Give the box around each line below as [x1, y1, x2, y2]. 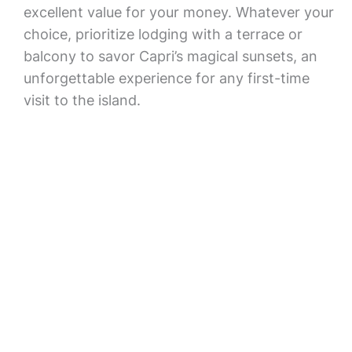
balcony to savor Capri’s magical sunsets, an [23, 48, 317, 64]
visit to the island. [23, 92, 141, 108]
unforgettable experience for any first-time [23, 70, 310, 86]
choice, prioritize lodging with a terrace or [23, 26, 302, 42]
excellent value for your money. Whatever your [23, 4, 334, 20]
